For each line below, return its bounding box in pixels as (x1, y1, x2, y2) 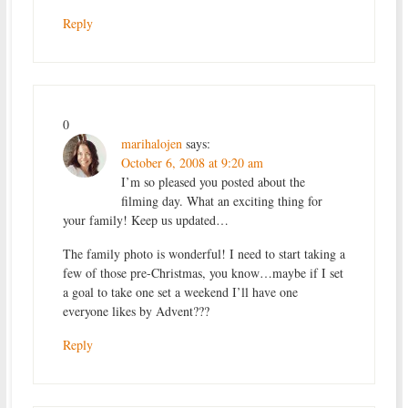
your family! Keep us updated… (62, 210, 229, 229)
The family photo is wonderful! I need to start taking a (62, 244, 345, 262)
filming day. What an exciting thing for (120, 191, 322, 209)
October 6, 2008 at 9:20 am (120, 153, 263, 171)
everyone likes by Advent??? (62, 301, 209, 320)
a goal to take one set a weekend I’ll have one (62, 282, 298, 301)
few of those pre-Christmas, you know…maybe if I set (62, 263, 343, 281)
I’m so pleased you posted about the (120, 172, 305, 190)
